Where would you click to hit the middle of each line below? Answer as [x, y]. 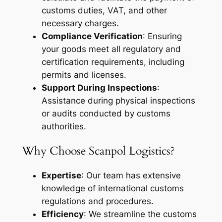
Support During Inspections [99, 87]
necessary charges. [80, 23]
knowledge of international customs [112, 189]
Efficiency [62, 214]
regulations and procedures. [97, 201]
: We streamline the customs [140, 214]
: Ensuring [162, 36]
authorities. [64, 126]
